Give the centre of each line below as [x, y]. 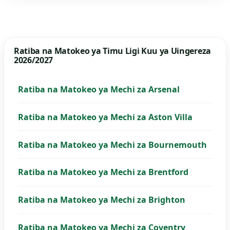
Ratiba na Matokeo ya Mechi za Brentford [103, 172]
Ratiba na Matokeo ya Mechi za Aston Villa [105, 117]
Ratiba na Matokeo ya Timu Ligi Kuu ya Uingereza [112, 51]
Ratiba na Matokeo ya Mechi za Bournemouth [112, 145]
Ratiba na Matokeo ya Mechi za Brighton [101, 200]
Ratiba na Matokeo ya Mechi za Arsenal [99, 90]
